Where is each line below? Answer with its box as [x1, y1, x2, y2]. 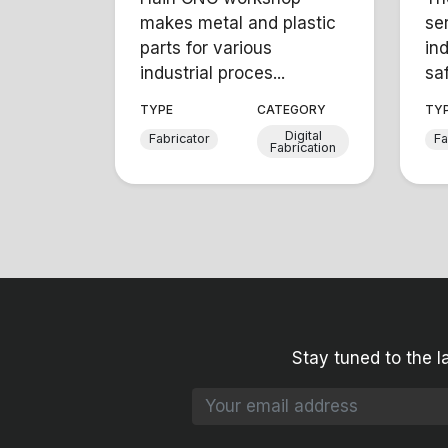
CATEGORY [257, 101, 327, 117]
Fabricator [148, 131, 210, 147]
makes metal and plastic [140, 12, 337, 33]
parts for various [140, 37, 273, 58]
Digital [284, 127, 322, 143]
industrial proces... [140, 62, 286, 83]
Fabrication [270, 139, 336, 155]
